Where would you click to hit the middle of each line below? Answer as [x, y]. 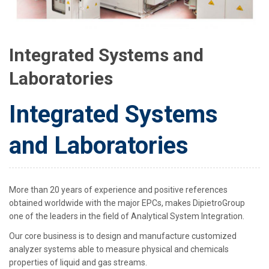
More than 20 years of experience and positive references [118, 190]
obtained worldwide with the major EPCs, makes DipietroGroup [127, 203]
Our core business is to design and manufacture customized [123, 236]
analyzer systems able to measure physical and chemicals [119, 249]
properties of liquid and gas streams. [78, 263]
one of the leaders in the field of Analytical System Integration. [127, 216]
